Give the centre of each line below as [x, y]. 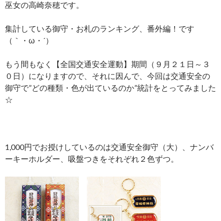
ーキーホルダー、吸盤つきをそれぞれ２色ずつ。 [92, 159]
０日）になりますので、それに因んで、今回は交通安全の [108, 76]
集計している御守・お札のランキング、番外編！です [100, 29]
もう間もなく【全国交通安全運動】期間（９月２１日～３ [108, 64]
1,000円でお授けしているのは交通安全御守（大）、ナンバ [109, 147]
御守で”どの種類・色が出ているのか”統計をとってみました [110, 88]
